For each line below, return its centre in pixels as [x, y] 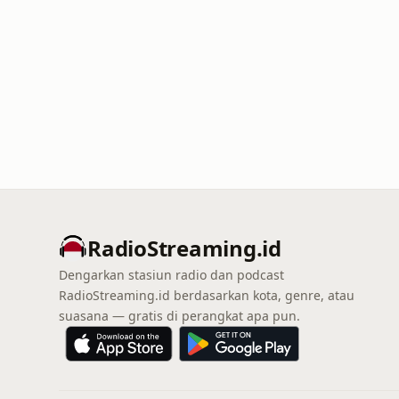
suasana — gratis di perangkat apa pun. [179, 316]
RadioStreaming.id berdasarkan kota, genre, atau [207, 295]
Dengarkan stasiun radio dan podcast [171, 275]
